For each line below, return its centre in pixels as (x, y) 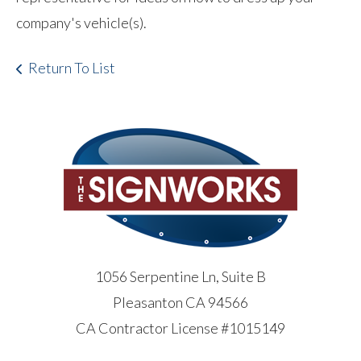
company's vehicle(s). (81, 22)
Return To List (72, 67)
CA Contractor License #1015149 (180, 328)
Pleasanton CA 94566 (180, 302)
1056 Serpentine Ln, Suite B (180, 276)
